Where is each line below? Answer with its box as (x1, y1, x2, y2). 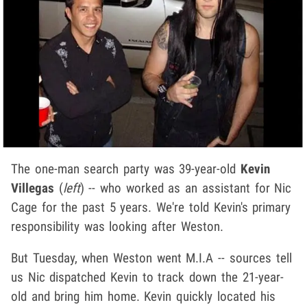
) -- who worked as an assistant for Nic (79, 180, 292, 197)
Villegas (11, 180, 54, 197)
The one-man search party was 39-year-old (11, 161, 241, 177)
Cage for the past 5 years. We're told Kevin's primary (11, 199, 291, 216)
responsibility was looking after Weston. (11, 219, 223, 235)
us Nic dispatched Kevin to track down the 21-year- (11, 269, 284, 286)
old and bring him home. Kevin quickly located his (11, 288, 275, 305)
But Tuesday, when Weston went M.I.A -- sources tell (11, 250, 292, 267)
